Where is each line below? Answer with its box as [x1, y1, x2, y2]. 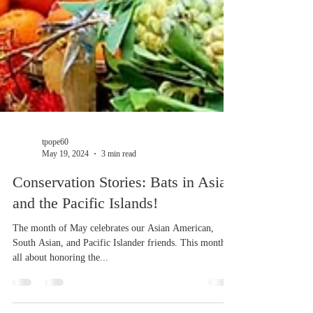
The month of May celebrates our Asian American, [13, 253, 214, 264]
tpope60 [42, 167, 68, 177]
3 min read [101, 179, 136, 189]
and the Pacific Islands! [13, 224, 158, 242]
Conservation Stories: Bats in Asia [13, 203, 226, 221]
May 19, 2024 [42, 179, 89, 189]
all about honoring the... [13, 282, 108, 293]
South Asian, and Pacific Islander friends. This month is [13, 268, 235, 279]
